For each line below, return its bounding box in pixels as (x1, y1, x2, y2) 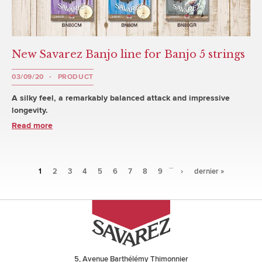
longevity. (12, 106, 48, 115)
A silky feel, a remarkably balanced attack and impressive (12, 94, 230, 102)
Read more (12, 121, 53, 130)
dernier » (194, 167, 224, 177)
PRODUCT (57, 73, 94, 81)
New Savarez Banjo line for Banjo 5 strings (12, 48, 245, 61)
